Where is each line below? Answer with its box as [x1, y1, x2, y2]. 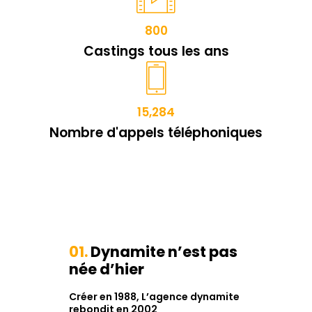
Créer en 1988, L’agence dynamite [69, 290, 240, 304]
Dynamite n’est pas [88, 242, 237, 263]
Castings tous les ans [83, 41, 229, 61]
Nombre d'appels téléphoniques [49, 123, 263, 142]
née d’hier [69, 259, 144, 280]
